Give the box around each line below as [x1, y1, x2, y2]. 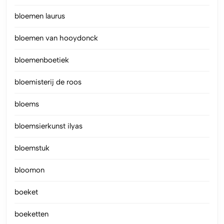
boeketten [14, 209, 48, 218]
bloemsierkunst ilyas [14, 121, 82, 130]
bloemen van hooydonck [14, 33, 98, 42]
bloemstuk [14, 143, 49, 152]
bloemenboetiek [14, 55, 69, 64]
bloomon [14, 165, 44, 174]
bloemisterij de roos [14, 77, 81, 86]
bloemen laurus [14, 11, 65, 20]
